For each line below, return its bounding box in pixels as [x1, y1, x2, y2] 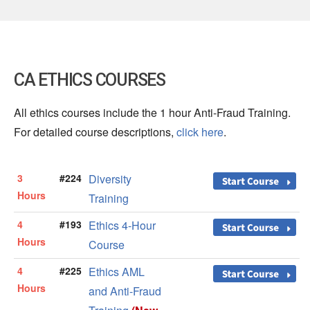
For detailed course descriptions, [14, 124, 176, 140]
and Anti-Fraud [89, 283, 161, 300]
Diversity [89, 171, 131, 188]
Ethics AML [89, 264, 145, 280]
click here [176, 124, 224, 140]
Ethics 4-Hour [89, 217, 156, 234]
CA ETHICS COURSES [14, 70, 165, 91]
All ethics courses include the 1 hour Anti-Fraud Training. [14, 104, 291, 121]
